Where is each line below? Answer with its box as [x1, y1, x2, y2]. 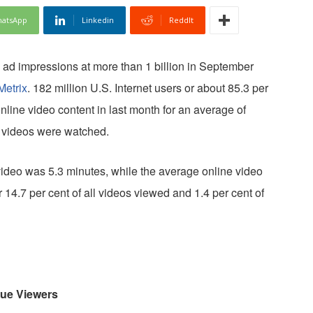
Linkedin [82, 15, 114, 26]
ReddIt [169, 15, 194, 26]
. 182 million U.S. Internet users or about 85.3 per [27, 80, 268, 96]
